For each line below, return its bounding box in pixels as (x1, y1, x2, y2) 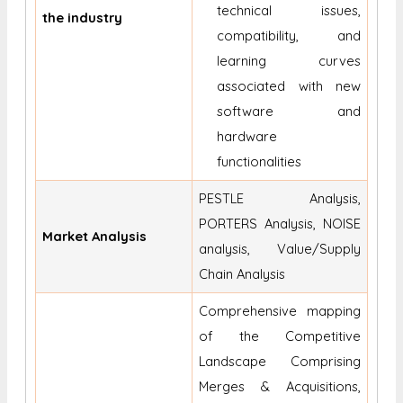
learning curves (217, 52, 361, 70)
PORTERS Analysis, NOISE (199, 215, 361, 233)
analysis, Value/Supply (199, 240, 361, 258)
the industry (42, 9, 123, 27)
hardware (217, 128, 278, 146)
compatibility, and (217, 27, 361, 45)
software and (217, 103, 361, 121)
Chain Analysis (199, 265, 286, 283)
